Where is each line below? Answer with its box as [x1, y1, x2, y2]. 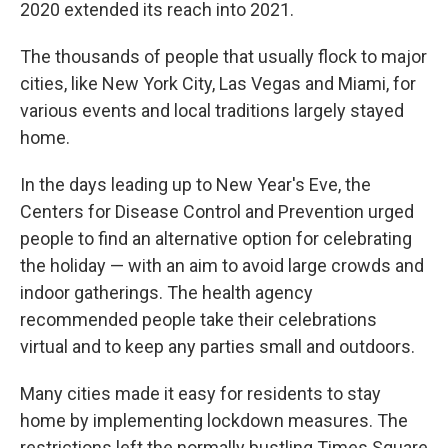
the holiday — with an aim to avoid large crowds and [20, 255, 424, 276]
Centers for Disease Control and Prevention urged [20, 201, 414, 222]
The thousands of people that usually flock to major [20, 46, 427, 67]
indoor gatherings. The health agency [20, 282, 313, 303]
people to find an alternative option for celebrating [20, 228, 412, 249]
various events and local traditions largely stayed [20, 100, 404, 121]
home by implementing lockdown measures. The [20, 410, 408, 431]
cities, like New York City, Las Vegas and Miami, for [20, 73, 416, 94]
